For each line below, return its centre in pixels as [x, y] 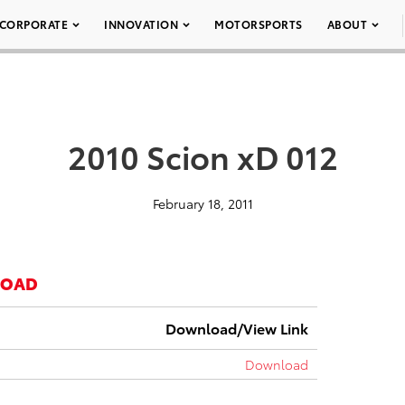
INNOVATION [141, 24]
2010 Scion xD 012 [202, 155]
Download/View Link [237, 328]
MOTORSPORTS [259, 24]
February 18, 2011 [202, 203]
